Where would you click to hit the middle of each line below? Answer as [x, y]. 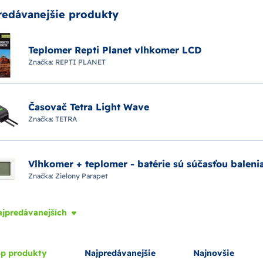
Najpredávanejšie [120, 253]
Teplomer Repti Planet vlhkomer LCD [115, 50]
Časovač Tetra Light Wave [89, 107]
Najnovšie [214, 253]
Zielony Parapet [82, 176]
